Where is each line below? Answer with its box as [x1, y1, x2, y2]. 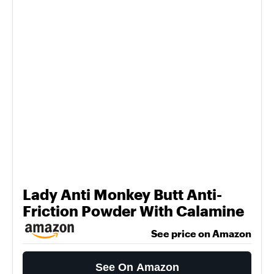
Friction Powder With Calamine [23, 202, 244, 220]
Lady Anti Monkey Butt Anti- [23, 185, 222, 203]
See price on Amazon [151, 228, 251, 239]
